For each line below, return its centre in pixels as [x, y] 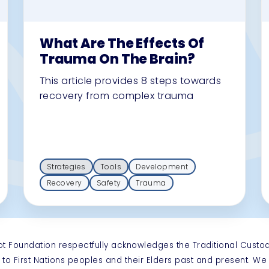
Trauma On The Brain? [117, 59]
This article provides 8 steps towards [130, 80]
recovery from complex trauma [116, 95]
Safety [109, 183]
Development [162, 166]
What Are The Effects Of [122, 43]
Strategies [66, 166]
